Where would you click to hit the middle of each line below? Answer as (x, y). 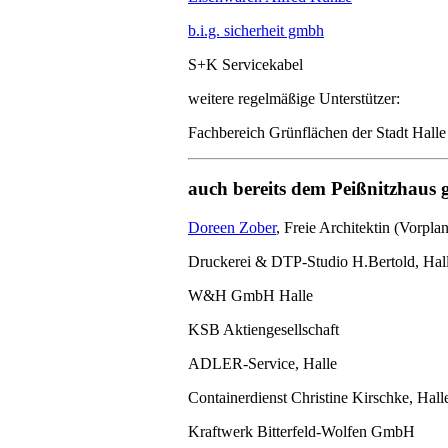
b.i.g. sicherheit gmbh (256, 30)
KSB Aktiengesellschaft (263, 330)
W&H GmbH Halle (250, 296)
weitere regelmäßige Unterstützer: (294, 98)
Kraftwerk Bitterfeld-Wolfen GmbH (301, 432)
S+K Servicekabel (245, 64)
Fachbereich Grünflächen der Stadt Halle (317, 132)
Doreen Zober (232, 228)
